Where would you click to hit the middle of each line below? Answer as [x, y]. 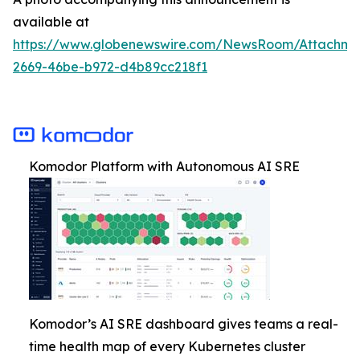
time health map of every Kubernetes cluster [167, 347]
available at [51, 22]
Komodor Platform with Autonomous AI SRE [164, 167]
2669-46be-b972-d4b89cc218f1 [110, 67]
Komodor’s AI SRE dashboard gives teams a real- [184, 324]
